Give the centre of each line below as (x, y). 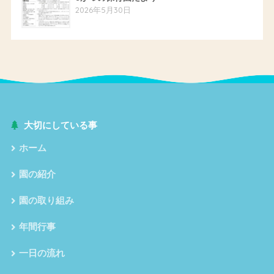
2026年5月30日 (103, 9)
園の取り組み (46, 200)
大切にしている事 (60, 125)
